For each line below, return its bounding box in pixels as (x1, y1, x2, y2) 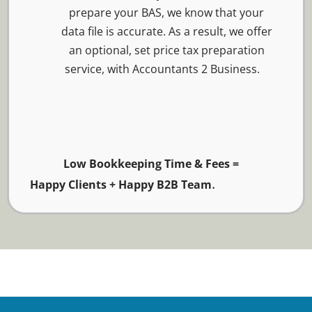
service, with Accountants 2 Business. (65, 61, 268, 77)
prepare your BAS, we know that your (69, 4, 264, 20)
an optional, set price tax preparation (68, 42, 265, 58)
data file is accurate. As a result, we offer (61, 23, 272, 39)
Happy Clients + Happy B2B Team (30, 176, 212, 192)
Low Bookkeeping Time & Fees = (30, 155, 239, 171)
